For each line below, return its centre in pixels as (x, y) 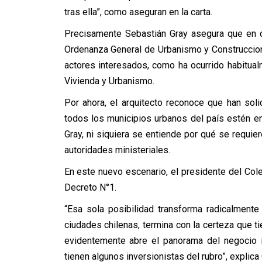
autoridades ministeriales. (117, 150)
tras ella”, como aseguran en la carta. (138, 12)
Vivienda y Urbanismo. (109, 81)
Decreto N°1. (90, 187)
